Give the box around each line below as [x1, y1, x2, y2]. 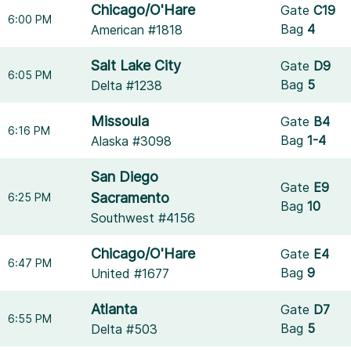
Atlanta [91, 301, 138, 317]
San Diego [91, 168, 159, 185]
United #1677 [91, 266, 170, 281]
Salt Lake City [91, 57, 182, 74]
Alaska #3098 [91, 133, 172, 149]
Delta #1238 [91, 78, 163, 93]
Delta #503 [91, 321, 158, 337]
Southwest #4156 [91, 210, 196, 226]
